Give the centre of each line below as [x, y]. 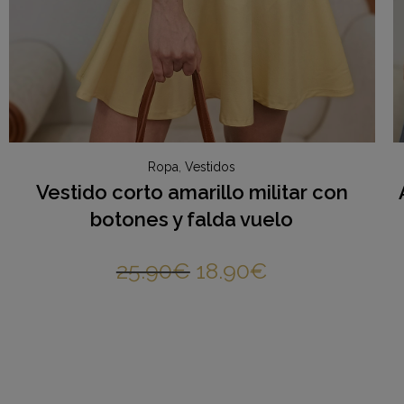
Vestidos [211, 167]
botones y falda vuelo [192, 220]
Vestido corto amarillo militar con [192, 193]
